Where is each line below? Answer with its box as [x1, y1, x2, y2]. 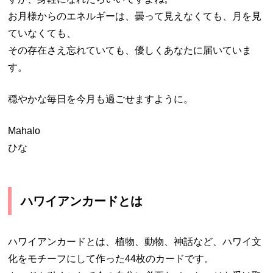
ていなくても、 [8, 27, 77, 38]
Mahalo [8, 125, 41, 136]
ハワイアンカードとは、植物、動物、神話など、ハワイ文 [8, 236, 262, 247]
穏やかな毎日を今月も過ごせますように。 [8, 93, 194, 104]
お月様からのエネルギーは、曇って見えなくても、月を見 [8, 10, 262, 21]
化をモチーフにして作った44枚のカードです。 [8, 253, 214, 264]
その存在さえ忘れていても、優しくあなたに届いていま [8, 44, 252, 55]
